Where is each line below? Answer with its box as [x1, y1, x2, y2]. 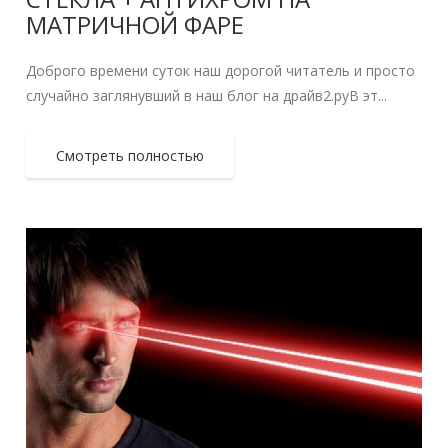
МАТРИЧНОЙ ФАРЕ [26, 8, 245, 42]
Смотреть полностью [56, 146, 205, 166]
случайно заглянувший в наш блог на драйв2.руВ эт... [26, 86, 388, 106]
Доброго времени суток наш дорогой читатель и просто [26, 61, 416, 81]
